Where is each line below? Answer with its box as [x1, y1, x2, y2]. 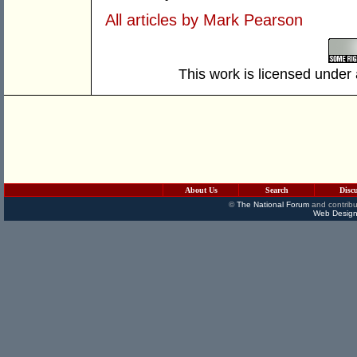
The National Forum [236, 200, 309, 209]
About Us [184, 186, 218, 194]
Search [265, 186, 288, 194]
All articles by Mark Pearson [105, 11, 303, 29]
